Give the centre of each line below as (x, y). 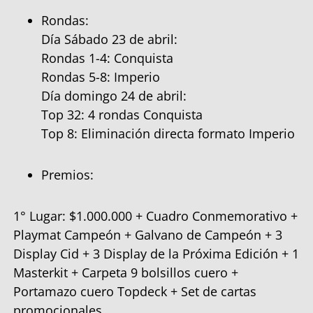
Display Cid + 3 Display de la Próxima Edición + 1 (156, 253)
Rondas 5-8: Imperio (101, 77)
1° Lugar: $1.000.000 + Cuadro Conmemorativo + (155, 216)
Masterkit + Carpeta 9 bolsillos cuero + (126, 272)
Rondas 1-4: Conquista (107, 58)
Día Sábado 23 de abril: (109, 39)
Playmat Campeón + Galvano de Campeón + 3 (148, 234)
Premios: (67, 174)
